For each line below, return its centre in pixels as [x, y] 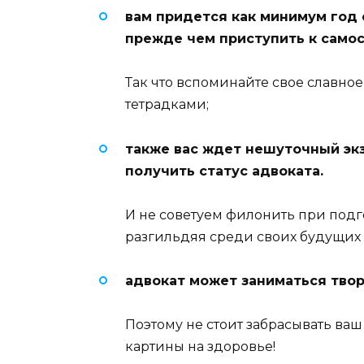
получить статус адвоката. [224, 171]
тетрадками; [167, 105]
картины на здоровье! [200, 347]
